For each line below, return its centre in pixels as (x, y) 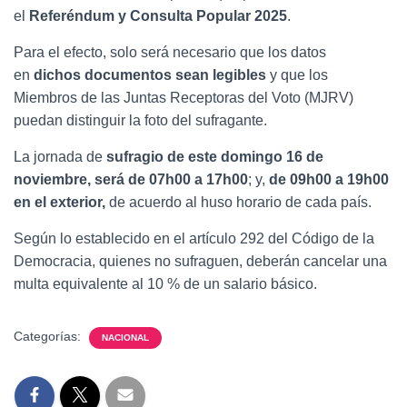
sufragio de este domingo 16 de (215, 157)
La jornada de (58, 157)
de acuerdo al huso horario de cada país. (240, 202)
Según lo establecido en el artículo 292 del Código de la (194, 238)
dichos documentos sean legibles (150, 75)
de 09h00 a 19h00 (329, 179)
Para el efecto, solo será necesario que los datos (170, 52)
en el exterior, (60, 202)
